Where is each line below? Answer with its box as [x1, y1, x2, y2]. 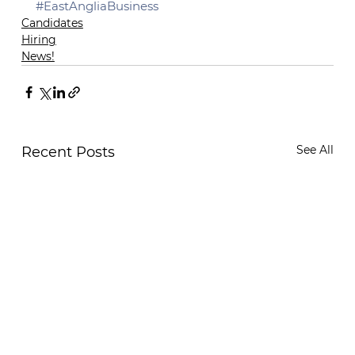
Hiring [21, 32, 56, 48]
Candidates [21, 16, 83, 31]
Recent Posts [21, 143, 115, 162]
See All [296, 143, 334, 158]
